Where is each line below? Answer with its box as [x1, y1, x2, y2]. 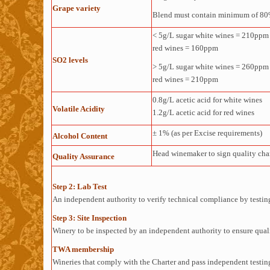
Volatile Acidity [52, 104, 105, 113]
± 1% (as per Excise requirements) [152, 128, 262, 137]
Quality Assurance [52, 152, 115, 161]
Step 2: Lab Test [52, 182, 107, 191]
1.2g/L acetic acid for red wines [152, 108, 254, 117]
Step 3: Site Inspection [52, 213, 127, 222]
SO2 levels [52, 55, 88, 64]
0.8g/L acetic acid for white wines [152, 95, 262, 104]
